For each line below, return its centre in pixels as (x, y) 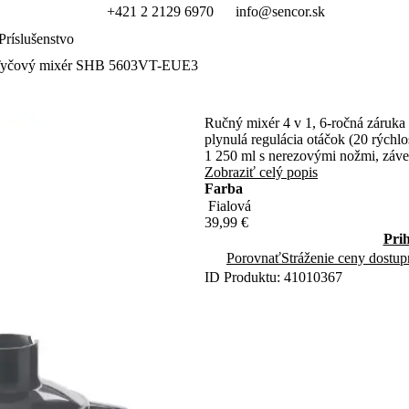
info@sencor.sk (280, 11)
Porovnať (254, 258)
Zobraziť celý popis (261, 172)
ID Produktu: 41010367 (273, 277)
